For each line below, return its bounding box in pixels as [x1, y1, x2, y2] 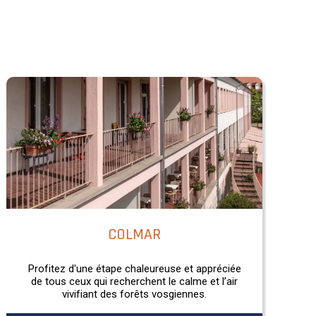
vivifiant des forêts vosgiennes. [62, 287, 207, 300]
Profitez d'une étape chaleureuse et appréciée [28, 262, 241, 275]
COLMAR [108, 224, 162, 245]
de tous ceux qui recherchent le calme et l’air [31, 274, 238, 288]
